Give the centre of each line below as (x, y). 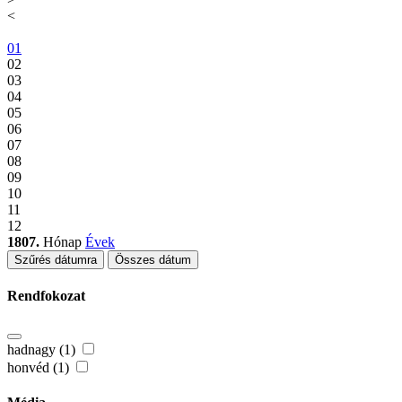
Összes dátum (153, 260)
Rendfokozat (46, 296)
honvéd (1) (40, 367)
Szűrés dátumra (56, 260)
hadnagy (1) (43, 349)
